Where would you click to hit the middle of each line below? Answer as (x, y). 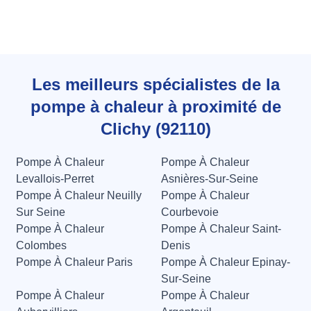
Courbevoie (190, 212)
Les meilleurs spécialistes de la (155, 85)
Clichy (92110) (155, 129)
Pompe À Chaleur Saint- (221, 229)
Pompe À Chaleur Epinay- (226, 262)
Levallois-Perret (55, 179)
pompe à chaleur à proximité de (155, 107)
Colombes (41, 246)
